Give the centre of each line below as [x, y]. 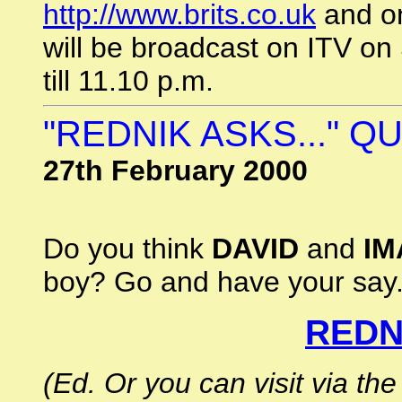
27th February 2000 [175, 170]
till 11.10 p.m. [128, 81]
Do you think [127, 249]
